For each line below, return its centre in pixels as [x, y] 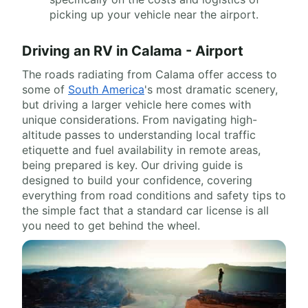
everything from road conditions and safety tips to [154, 195]
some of [45, 89]
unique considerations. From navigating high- [140, 120]
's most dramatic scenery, [211, 89]
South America [106, 89]
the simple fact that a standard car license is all [145, 210]
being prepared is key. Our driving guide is [132, 165]
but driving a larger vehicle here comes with [136, 104]
